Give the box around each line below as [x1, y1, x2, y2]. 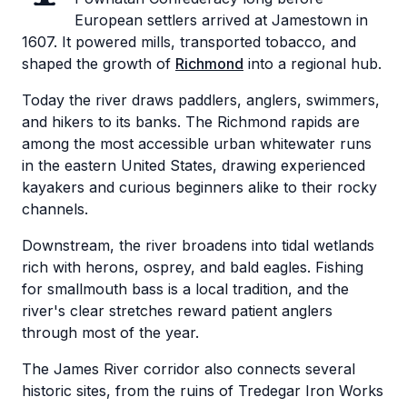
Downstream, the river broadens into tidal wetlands [22, 236, 374, 254]
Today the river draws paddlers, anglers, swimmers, [22, 91, 380, 109]
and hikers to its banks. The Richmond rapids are [22, 113, 360, 131]
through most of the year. [22, 323, 199, 342]
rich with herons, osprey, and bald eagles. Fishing [22, 258, 363, 276]
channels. [22, 200, 88, 218]
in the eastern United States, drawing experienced [22, 156, 365, 174]
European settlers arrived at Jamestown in [74, 11, 368, 29]
